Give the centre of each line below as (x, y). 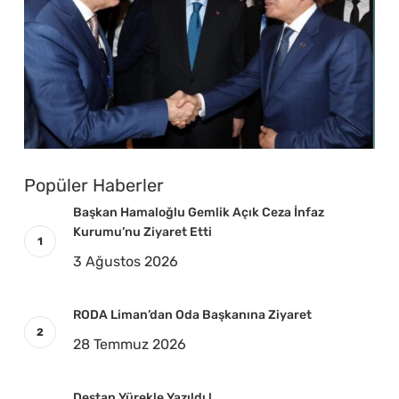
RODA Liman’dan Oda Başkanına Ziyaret (192, 315)
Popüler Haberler (94, 186)
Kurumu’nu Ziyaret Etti (142, 232)
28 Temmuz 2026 (129, 345)
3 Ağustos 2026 (125, 262)
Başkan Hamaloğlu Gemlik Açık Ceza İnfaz (198, 213)
